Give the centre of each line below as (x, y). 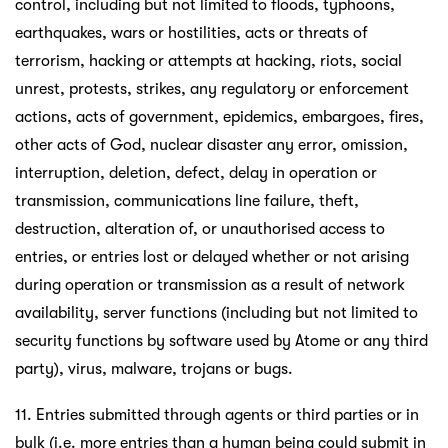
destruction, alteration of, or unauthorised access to (200, 228)
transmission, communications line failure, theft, (187, 200)
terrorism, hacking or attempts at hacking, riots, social (208, 60)
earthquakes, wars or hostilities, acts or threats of (191, 32)
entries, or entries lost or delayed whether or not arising (212, 256)
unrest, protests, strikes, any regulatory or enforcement (212, 88)
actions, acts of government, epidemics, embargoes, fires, (219, 116)
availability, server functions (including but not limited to (216, 312)
